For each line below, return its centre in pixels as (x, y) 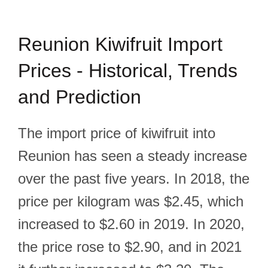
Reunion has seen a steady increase (133, 156)
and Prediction (80, 97)
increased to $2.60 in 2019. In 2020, (131, 224)
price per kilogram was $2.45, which (131, 201)
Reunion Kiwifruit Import (120, 44)
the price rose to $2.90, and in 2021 (130, 247)
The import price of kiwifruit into (117, 133)
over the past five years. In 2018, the (134, 179)
